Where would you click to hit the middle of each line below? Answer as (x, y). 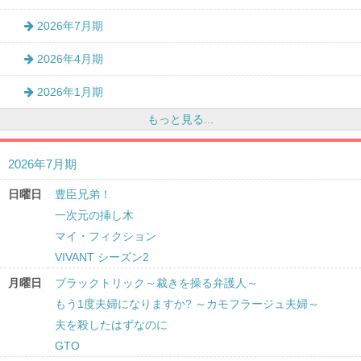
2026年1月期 (68, 92)
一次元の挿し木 (94, 216)
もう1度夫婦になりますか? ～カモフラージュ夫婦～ (187, 304)
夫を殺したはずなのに (111, 325)
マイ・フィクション (106, 237)
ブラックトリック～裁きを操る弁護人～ (156, 283)
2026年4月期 (68, 59)
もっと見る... (180, 120)
